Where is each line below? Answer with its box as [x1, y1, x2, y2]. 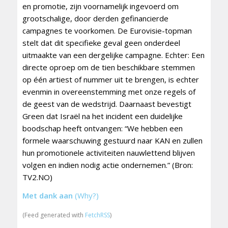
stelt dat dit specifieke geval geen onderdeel [22, 37, 180, 48]
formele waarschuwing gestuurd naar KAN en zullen [22, 135, 203, 146]
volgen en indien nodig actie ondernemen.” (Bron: [22, 159, 193, 170]
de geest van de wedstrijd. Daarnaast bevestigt [22, 98, 191, 109]
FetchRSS [84, 211, 110, 220]
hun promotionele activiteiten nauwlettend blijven [22, 147, 195, 158]
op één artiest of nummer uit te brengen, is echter [22, 74, 199, 84]
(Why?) [74, 190, 99, 201]
